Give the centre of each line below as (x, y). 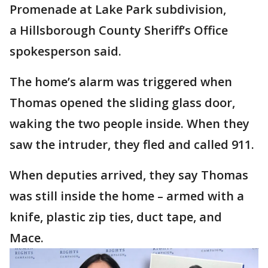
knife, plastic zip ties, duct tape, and (116, 217)
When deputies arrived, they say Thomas (129, 175)
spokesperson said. (66, 51)
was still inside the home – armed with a (127, 196)
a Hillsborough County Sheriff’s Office (119, 30)
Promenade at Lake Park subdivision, (118, 9)
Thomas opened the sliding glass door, (122, 103)
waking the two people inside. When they (130, 124)
